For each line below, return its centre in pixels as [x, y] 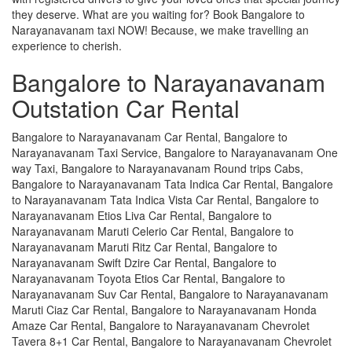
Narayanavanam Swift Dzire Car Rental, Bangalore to [144, 262]
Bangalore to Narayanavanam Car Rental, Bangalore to [150, 136]
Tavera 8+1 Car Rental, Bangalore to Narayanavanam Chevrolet [172, 341]
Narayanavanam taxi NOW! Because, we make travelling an [160, 29]
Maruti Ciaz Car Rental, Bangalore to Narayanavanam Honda [164, 309]
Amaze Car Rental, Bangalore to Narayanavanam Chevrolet [161, 325]
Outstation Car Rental [126, 108]
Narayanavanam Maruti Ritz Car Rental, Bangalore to [145, 246]
